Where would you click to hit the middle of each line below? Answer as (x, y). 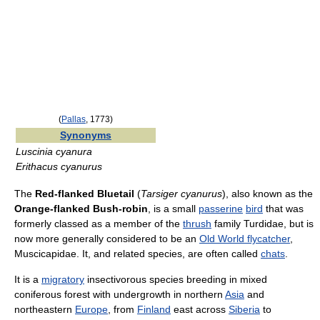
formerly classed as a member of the (99, 224)
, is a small (173, 209)
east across (200, 309)
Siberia (244, 309)
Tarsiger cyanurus (181, 194)
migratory (63, 279)
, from (122, 309)
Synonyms (86, 135)
